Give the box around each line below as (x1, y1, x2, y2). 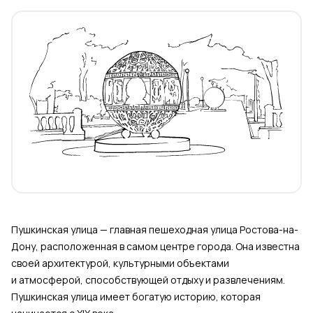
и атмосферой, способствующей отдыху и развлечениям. (11, 273, 285, 287)
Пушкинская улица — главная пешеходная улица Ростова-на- (11, 223, 298, 237)
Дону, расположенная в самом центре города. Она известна (11, 240, 300, 254)
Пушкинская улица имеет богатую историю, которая (11, 290, 261, 304)
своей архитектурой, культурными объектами (11, 256, 229, 270)
